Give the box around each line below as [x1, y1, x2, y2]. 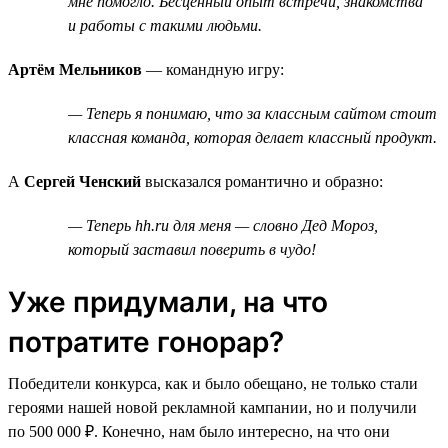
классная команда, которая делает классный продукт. [68, 128, 437, 146]
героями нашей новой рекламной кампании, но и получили [8, 398, 417, 416]
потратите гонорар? [8, 324, 284, 359]
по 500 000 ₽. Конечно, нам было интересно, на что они [8, 422, 390, 440]
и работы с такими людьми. [68, 16, 262, 34]
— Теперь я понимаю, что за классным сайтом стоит [68, 104, 437, 122]
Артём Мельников [8, 60, 142, 78]
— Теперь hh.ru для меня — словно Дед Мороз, [68, 216, 378, 234]
